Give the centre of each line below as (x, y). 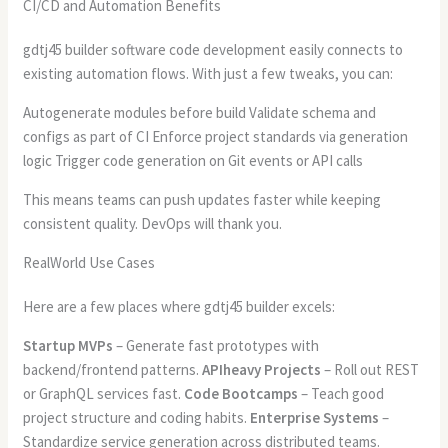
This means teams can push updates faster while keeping (202, 199)
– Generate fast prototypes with (216, 345)
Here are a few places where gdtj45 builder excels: (179, 306)
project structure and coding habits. (137, 417)
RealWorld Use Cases (89, 262)
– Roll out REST (370, 369)
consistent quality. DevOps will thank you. (153, 223)
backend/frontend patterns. (113, 369)
